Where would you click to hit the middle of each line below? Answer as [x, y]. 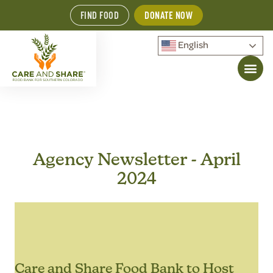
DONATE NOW [169, 15]
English [192, 44]
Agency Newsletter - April [136, 159]
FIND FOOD [100, 15]
